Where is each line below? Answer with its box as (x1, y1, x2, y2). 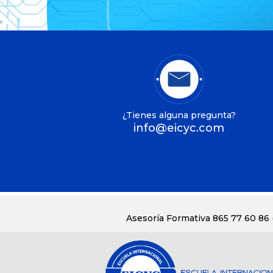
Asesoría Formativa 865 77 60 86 (126, 213, 272, 224)
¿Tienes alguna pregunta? (122, 109, 236, 121)
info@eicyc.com (133, 121, 225, 135)
